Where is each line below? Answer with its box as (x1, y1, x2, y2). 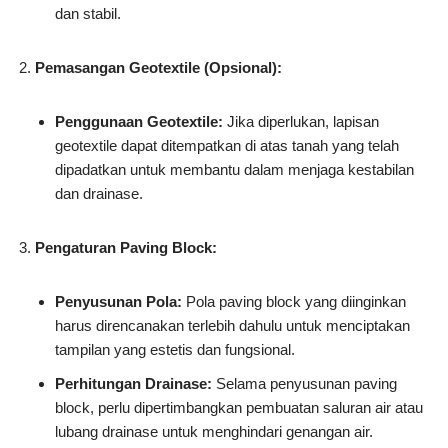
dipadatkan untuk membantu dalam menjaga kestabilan (55, 160, 414, 178)
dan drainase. (55, 184, 143, 202)
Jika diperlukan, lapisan (223, 112, 379, 130)
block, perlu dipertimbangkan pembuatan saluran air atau (55, 398, 423, 416)
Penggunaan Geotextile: (55, 112, 223, 130)
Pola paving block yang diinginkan (182, 292, 406, 310)
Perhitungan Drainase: (55, 374, 212, 392)
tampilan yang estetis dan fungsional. (55, 340, 295, 358)
